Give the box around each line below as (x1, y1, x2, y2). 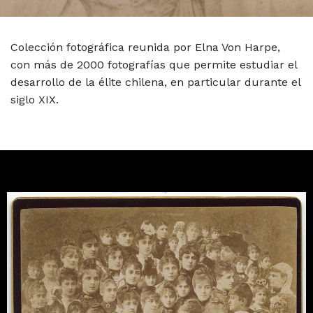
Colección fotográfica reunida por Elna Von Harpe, (10, 41, 280, 54)
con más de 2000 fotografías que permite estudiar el (10, 58, 297, 71)
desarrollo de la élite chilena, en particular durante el (10, 75, 300, 89)
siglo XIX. (10, 93, 59, 106)
